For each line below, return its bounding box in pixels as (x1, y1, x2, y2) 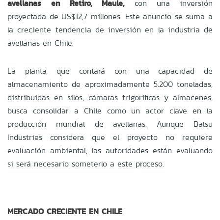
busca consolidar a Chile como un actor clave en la (7, 105, 213, 116)
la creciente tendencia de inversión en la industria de (7, 24, 213, 35)
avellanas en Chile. (7, 37, 74, 49)
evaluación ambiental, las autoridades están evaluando (7, 144, 213, 156)
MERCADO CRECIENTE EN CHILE (7, 205, 122, 217)
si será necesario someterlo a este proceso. (7, 158, 164, 169)
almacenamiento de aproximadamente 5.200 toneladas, (7, 78, 213, 90)
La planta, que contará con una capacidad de (7, 65, 213, 77)
